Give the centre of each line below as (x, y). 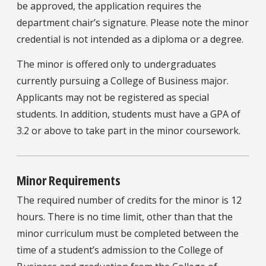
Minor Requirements (69, 180)
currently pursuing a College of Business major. (123, 81)
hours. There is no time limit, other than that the (125, 217)
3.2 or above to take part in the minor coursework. (129, 131)
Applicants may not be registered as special (113, 98)
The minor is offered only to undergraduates (116, 64)
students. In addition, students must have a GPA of (129, 114)
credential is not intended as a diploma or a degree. (130, 39)
